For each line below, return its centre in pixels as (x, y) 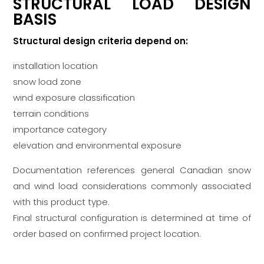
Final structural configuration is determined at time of (132, 218)
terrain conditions (51, 114)
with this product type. (62, 202)
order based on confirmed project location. (107, 234)
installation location (56, 66)
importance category (60, 130)
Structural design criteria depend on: (101, 41)
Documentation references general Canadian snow (132, 170)
